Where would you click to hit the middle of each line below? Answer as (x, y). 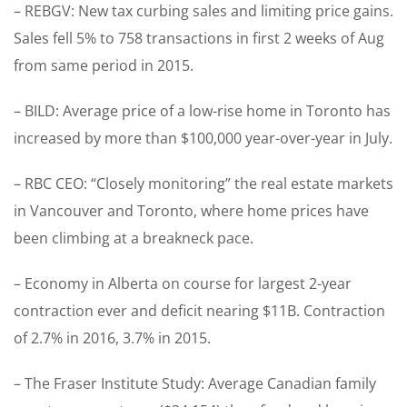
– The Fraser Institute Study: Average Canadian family (195, 384)
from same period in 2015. (104, 66)
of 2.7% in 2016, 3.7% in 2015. (112, 338)
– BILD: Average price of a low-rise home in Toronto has (202, 111)
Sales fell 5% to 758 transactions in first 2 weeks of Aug (199, 39)
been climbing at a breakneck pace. (134, 238)
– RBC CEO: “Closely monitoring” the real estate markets (203, 184)
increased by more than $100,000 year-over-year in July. (203, 139)
